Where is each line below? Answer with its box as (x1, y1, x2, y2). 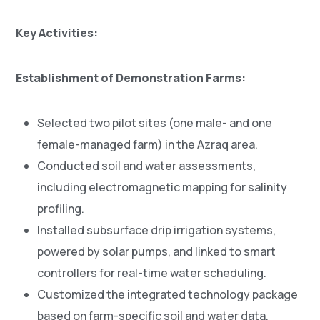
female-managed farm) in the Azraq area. (37, 136, 259, 153)
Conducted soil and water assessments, (37, 158, 256, 174)
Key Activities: (16, 25, 99, 41)
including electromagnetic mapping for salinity (37, 179, 288, 196)
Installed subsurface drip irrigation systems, (37, 222, 276, 239)
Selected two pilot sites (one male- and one (37, 115, 273, 131)
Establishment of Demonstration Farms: (16, 70, 246, 86)
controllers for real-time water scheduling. (37, 265, 267, 281)
